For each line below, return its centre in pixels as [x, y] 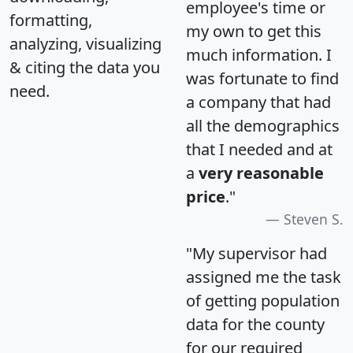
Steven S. [314, 219]
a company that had [258, 102]
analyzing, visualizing [85, 44]
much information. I [259, 55]
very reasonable [261, 173]
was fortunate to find [262, 79]
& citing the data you [85, 68]
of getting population [263, 301]
